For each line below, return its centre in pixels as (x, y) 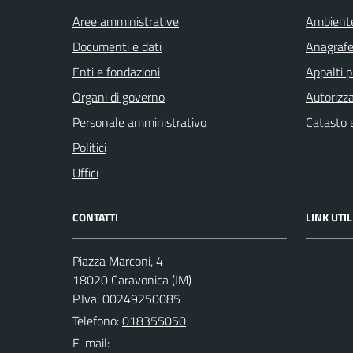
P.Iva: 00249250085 (126, 299)
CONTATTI (95, 217)
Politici (89, 148)
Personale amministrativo (139, 123)
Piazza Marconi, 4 (118, 261)
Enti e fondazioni (116, 72)
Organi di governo (119, 97)
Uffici (85, 173)
